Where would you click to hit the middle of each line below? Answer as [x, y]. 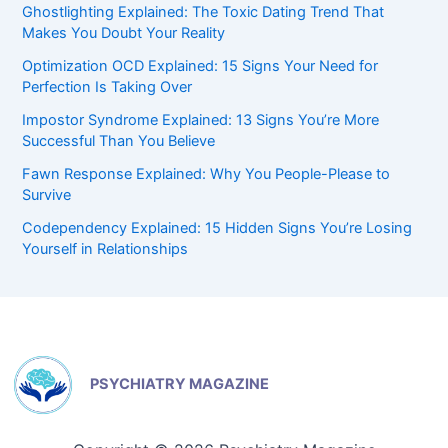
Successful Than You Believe [119, 141]
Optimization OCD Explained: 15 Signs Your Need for [200, 66]
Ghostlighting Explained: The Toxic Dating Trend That [203, 12]
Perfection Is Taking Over [107, 87]
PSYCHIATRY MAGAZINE [179, 383]
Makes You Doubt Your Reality [124, 33]
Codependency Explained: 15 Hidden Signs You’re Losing [217, 228]
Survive [47, 195]
